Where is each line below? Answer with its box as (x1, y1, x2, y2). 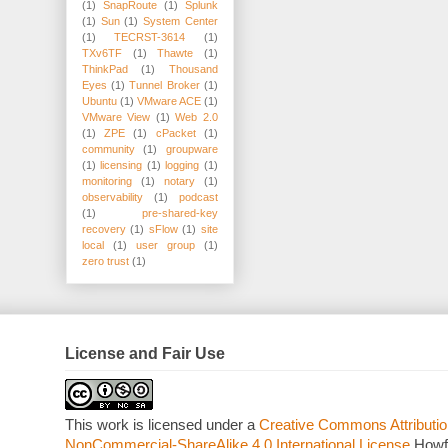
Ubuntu (82, 95, 117, 108)
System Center (143, 15, 218, 28)
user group (136, 239, 195, 252)
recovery (82, 223, 126, 236)
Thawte (157, 47, 194, 60)
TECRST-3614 (114, 31, 186, 44)
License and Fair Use (65, 345, 225, 363)
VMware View (82, 111, 151, 124)
